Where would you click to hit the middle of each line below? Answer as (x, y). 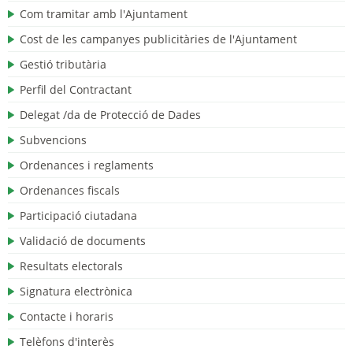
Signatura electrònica (76, 291)
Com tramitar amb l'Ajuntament (104, 14)
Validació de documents (83, 241)
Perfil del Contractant (76, 89)
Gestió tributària (63, 64)
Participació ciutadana (78, 216)
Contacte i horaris (67, 316)
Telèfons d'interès (67, 342)
